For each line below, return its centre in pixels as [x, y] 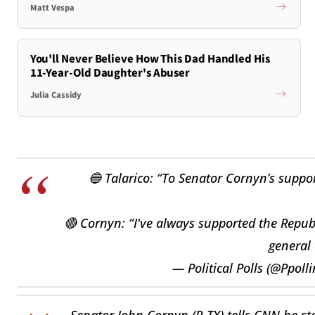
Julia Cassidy [56, 95]
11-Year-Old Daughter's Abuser [110, 73]
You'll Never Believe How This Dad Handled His [150, 59]
